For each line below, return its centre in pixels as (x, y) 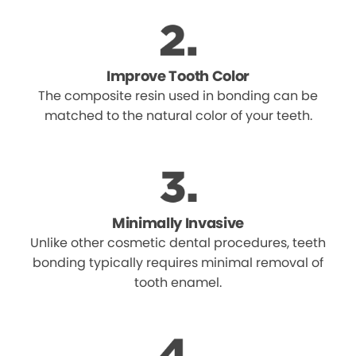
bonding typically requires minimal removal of (178, 262)
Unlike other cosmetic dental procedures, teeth (178, 242)
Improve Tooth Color (178, 75)
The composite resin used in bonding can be (178, 95)
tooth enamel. (178, 282)
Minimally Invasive (178, 222)
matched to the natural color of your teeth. (178, 115)
